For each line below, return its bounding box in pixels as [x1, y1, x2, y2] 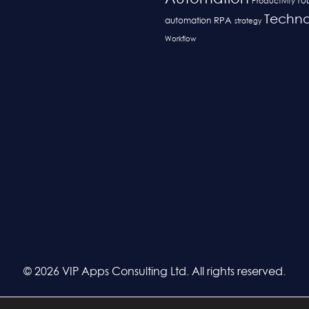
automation [165, 17, 211, 26]
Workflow [165, 36, 196, 43]
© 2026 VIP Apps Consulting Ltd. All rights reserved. [23, 266, 286, 277]
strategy [235, 18, 261, 26]
